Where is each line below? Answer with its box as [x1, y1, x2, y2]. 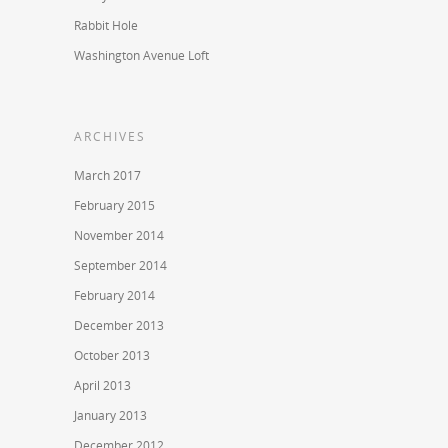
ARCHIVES [74, 128, 146, 146]
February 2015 [74, 197, 155, 215]
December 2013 [74, 317, 164, 335]
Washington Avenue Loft [74, 47, 209, 65]
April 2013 [74, 377, 131, 395]
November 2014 [74, 227, 164, 245]
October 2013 [74, 347, 150, 365]
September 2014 [74, 257, 167, 275]
